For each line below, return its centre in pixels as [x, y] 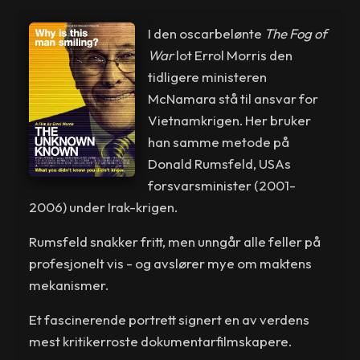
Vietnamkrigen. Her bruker [229, 120]
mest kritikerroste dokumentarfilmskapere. [161, 341]
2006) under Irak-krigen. [104, 207]
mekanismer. [69, 284]
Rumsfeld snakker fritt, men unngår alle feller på [175, 241]
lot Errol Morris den [233, 55]
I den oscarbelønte [206, 33]
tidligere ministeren [207, 76]
